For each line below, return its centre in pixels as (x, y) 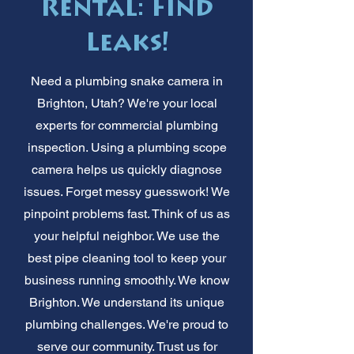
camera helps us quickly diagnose (127, 169)
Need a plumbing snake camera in (127, 81)
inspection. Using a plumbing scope (127, 147)
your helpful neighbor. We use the (127, 235)
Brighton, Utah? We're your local (127, 103)
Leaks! (127, 45)
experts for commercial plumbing (127, 125)
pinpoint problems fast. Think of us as (127, 213)
